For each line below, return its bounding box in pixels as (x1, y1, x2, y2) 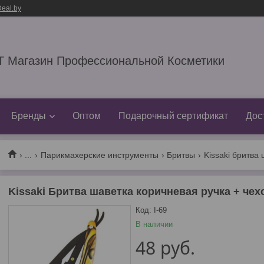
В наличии (135, 220, 173, 229)
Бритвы (167, 150, 196, 160)
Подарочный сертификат (118, 111, 228, 121)
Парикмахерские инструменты (40, 150, 159, 160)
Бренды (11, 111, 46, 121)
